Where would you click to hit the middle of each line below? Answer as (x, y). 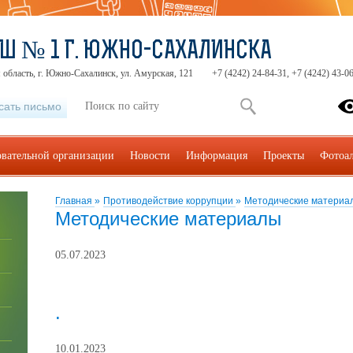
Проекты (284, 156)
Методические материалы (168, 219)
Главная (75, 201)
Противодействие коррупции (169, 201)
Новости (150, 156)
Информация (217, 156)
